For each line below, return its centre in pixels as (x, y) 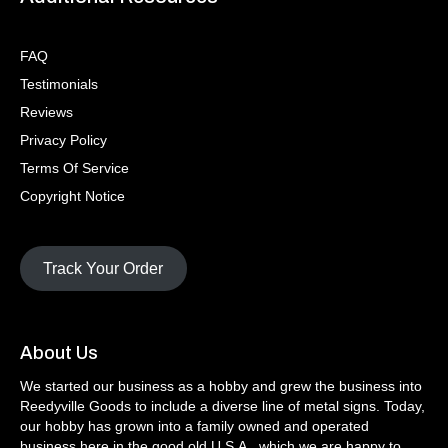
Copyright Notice (72, 196)
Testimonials (59, 84)
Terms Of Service (74, 168)
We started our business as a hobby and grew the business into (221, 385)
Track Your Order (103, 268)
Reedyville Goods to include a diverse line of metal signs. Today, (222, 405)
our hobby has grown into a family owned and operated (194, 425)
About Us (59, 352)
